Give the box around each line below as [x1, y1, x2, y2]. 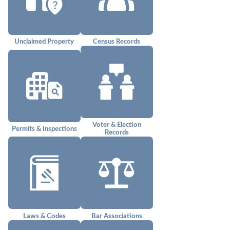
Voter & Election [92, 122, 141, 128]
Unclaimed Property [14, 39, 74, 45]
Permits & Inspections [11, 125, 77, 132]
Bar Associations [91, 213, 142, 219]
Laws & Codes [23, 213, 66, 219]
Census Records [93, 39, 141, 45]
